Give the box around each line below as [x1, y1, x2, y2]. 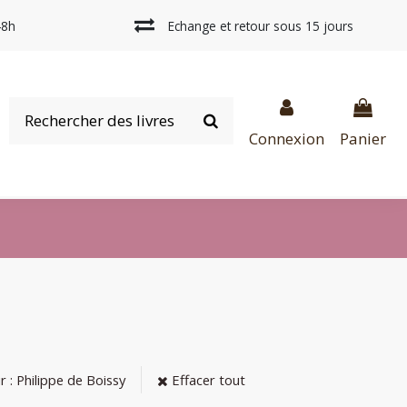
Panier [339, 128, 386, 150]
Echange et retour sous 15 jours [168, 17, 354, 35]
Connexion [248, 128, 324, 150]
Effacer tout [167, 371, 245, 390]
